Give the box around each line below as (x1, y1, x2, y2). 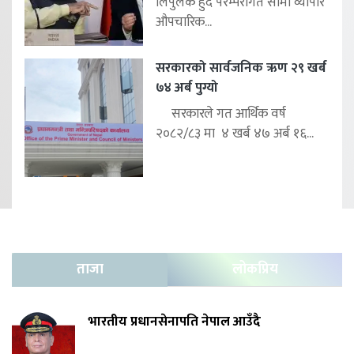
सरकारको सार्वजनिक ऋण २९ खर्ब (156, 56, 326, 79)
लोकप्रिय (232, 257, 278, 281)
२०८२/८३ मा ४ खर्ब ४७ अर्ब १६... (156, 122, 314, 145)
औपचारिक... (156, 10, 212, 33)
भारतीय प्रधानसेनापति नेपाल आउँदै (88, 310, 261, 333)
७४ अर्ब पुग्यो (156, 76, 218, 99)
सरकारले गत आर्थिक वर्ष (156, 102, 286, 125)
